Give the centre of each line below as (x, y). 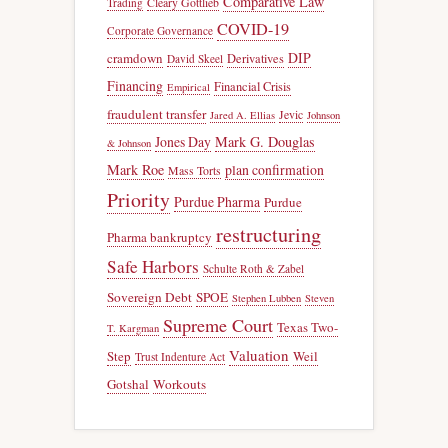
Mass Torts (194, 170)
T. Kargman (133, 327)
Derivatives (255, 58)
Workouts (179, 383)
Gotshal (128, 383)
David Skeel (195, 58)
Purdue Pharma (217, 201)
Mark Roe (135, 169)
